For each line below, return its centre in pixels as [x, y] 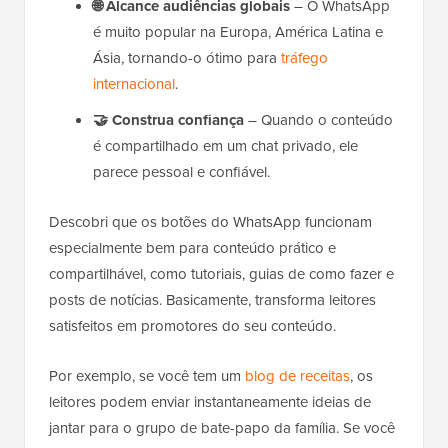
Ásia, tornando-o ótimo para [187, 58]
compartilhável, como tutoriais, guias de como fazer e [221, 274]
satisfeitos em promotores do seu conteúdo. [192, 326]
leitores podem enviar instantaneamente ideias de [210, 402]
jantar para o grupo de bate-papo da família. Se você [222, 428]
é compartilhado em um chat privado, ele [225, 146]
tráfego [304, 58]
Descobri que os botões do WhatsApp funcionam [210, 222]
